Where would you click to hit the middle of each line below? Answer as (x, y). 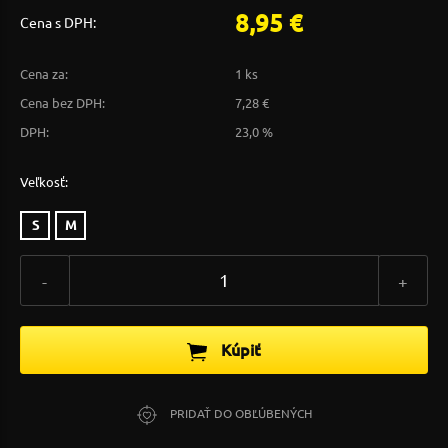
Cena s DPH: (58, 22)
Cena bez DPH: (62, 103)
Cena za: (44, 74)
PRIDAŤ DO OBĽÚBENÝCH (239, 413)
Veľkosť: (44, 182)
